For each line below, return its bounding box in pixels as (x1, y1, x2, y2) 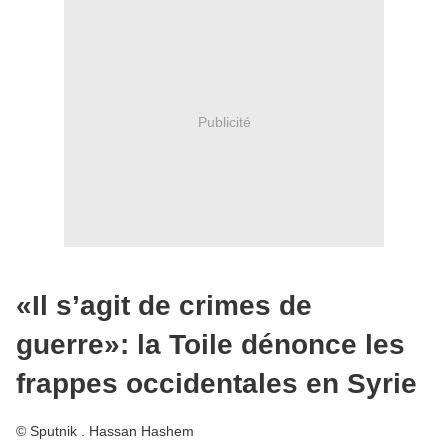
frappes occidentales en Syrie (16, 367, 417, 399)
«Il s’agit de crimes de (16, 289, 312, 321)
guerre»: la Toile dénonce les (16, 328, 405, 360)
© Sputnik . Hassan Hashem (16, 422, 194, 439)
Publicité (197, 113, 251, 130)
